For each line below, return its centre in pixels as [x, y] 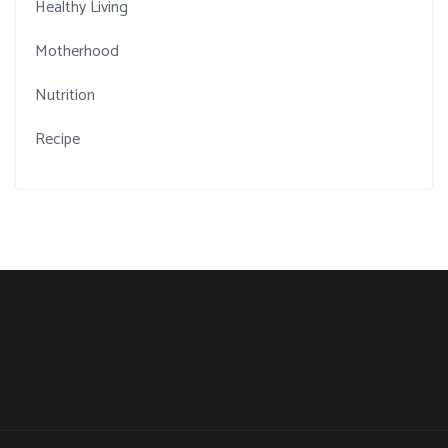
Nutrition [65, 95]
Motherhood [77, 51]
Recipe [58, 139]
